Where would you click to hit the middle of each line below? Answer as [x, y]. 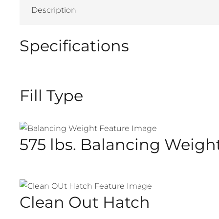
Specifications [74, 45]
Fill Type [51, 95]
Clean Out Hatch [85, 202]
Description [54, 10]
